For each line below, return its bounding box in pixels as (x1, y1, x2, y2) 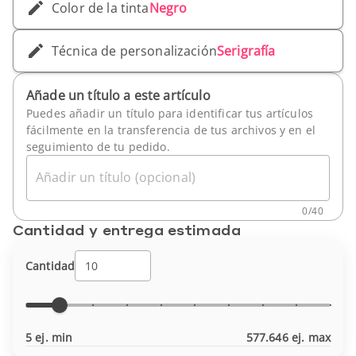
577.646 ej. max (246, 330, 331, 346)
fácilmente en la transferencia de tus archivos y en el (26, 122, 316, 137)
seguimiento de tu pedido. (26, 139, 170, 154)
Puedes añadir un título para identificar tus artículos (26, 106, 314, 121)
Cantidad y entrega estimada (13, 220, 242, 238)
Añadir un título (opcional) (36, 168, 196, 186)
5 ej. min (25, 330, 73, 346)
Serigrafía (216, 42, 276, 60)
